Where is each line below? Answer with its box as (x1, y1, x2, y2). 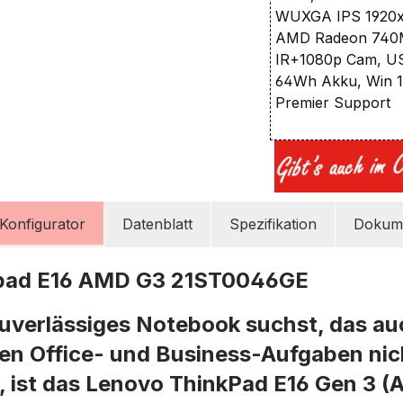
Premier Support (275, 93, 391, 112)
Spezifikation (229, 214, 318, 233)
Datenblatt (122, 214, 193, 233)
